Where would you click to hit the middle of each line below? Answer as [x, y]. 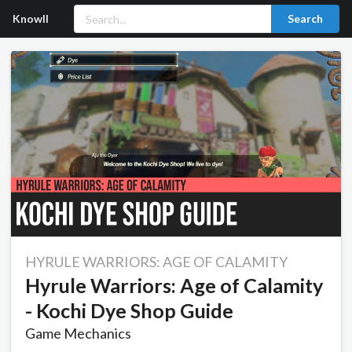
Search [305, 18]
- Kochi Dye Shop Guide [129, 311]
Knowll [31, 18]
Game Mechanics [78, 334]
